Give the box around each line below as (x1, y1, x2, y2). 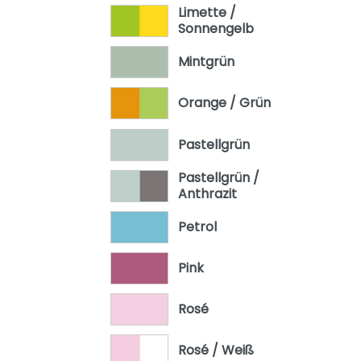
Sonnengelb (177, 19, 254, 38)
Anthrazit (177, 184, 237, 203)
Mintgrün (177, 52, 234, 72)
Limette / (177, 2, 236, 22)
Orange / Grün (177, 93, 271, 113)
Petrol (177, 217, 217, 236)
